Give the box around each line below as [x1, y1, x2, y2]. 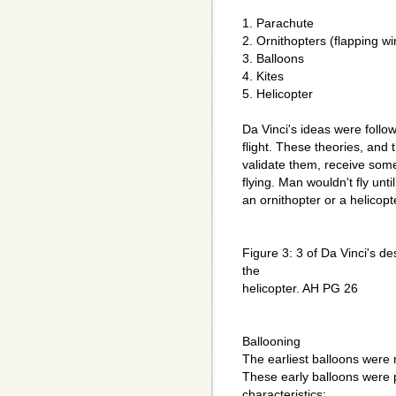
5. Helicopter [242, 87, 313, 102]
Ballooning [242, 334, 301, 349]
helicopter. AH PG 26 [242, 281, 358, 296]
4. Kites [242, 69, 284, 84]
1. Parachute [242, 16, 314, 31]
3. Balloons [242, 51, 304, 66]
